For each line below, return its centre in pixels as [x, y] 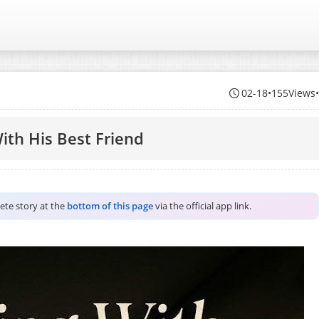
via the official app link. [202, 206]
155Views [294, 93]
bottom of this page [110, 206]
